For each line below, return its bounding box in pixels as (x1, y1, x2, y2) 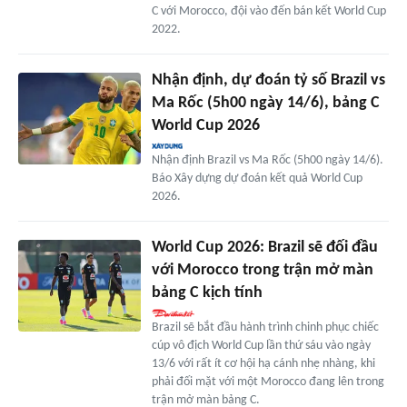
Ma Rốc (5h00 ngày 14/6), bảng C (151, 94, 380, 113)
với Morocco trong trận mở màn (151, 262, 373, 280)
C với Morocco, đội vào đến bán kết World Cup (151, 5, 386, 19)
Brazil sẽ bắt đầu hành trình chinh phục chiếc (151, 321, 379, 335)
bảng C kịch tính (151, 284, 263, 303)
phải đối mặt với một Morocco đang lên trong (151, 375, 384, 390)
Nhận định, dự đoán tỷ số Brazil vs (151, 72, 385, 90)
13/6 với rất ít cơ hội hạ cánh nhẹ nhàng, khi (151, 357, 375, 372)
